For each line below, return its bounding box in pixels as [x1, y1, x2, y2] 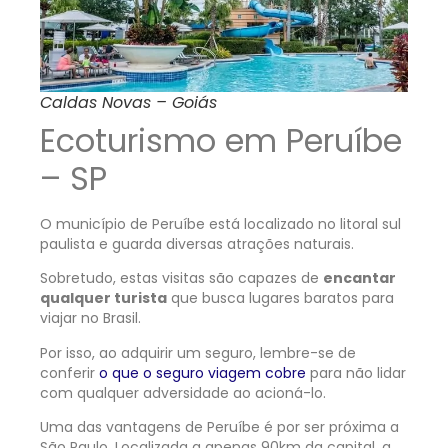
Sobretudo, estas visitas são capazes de [40, 268, 323, 289]
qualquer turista [40, 288, 167, 309]
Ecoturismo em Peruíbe [40, 117, 402, 163]
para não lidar [306, 362, 406, 383]
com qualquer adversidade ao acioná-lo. [40, 382, 326, 403]
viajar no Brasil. [40, 308, 141, 329]
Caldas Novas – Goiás [40, 90, 217, 114]
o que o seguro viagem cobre [99, 362, 306, 383]
